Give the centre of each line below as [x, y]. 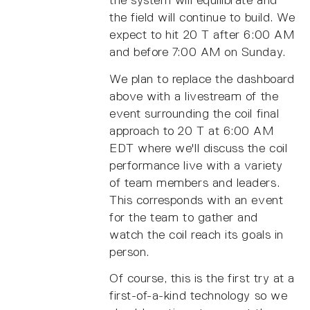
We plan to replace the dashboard [202, 79]
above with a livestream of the [194, 96]
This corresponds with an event [197, 200]
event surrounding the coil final [194, 113]
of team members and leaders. [195, 182]
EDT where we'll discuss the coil [199, 148]
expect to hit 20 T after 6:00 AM [202, 35]
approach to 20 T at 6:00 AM [192, 130]
